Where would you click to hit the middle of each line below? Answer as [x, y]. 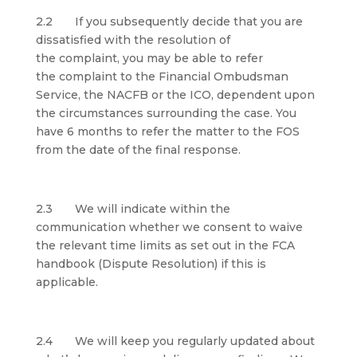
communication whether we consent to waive [169, 227]
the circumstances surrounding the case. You [166, 113]
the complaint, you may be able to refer [149, 58]
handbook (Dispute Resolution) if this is [151, 264]
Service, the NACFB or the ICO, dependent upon [175, 95]
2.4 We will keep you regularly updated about [175, 341]
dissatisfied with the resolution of [133, 40]
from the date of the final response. [138, 150]
